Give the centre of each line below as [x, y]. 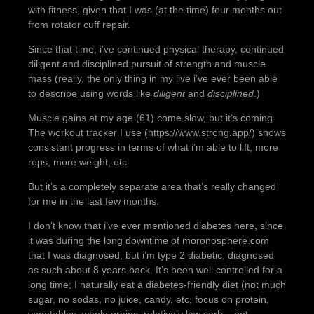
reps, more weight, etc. [79, 162]
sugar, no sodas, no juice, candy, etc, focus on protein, [149, 300]
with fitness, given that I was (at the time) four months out [155, 10]
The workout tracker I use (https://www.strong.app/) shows [157, 133]
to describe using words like [91, 94]
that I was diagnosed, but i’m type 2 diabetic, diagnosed [151, 255]
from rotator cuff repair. [79, 25]
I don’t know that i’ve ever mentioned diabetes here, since [156, 226]
